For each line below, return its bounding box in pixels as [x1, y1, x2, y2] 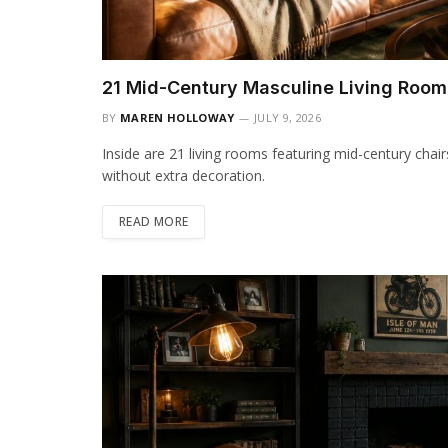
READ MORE [119, 212, 189, 230]
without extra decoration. [102, 165, 265, 185]
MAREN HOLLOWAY [120, 109, 235, 125]
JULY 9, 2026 [253, 109, 321, 125]
